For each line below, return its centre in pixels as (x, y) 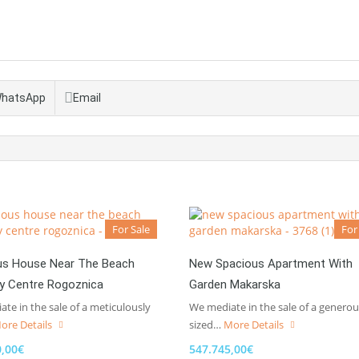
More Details (255, 324)
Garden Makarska (235, 284)
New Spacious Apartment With (271, 263)
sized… (206, 324)
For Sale (131, 229)
